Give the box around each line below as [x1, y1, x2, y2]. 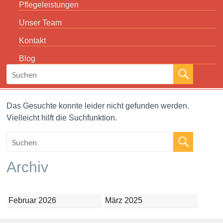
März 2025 [105, 196, 142, 205]
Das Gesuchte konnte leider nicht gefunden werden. [6, 102, 190, 111]
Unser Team [19, 18, 62, 27]
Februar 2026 [8, 196, 57, 205]
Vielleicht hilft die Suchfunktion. [6, 113, 117, 122]
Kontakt [19, 36, 46, 45]
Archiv [6, 158, 49, 175]
